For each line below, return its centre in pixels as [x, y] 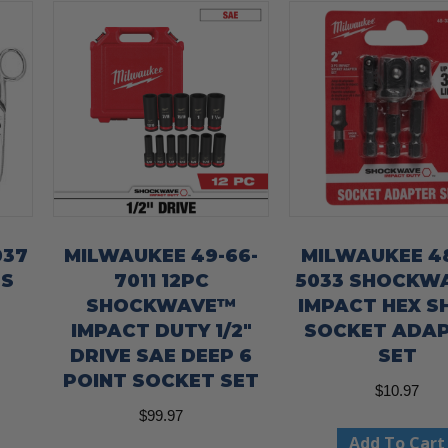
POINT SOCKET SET [161, 381]
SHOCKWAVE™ [161, 306]
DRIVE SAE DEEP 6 [161, 356]
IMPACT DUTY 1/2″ [161, 331]
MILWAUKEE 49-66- [161, 256]
